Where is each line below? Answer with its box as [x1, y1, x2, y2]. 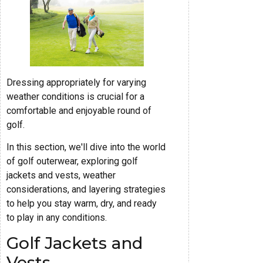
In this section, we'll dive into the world [6, 141, 166, 153]
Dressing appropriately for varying [6, 76, 146, 88]
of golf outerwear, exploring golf [6, 156, 138, 167]
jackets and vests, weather [6, 170, 116, 181]
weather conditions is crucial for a [6, 90, 144, 102]
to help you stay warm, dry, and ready [6, 198, 157, 210]
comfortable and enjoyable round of [6, 104, 151, 116]
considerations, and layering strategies [6, 184, 166, 195]
